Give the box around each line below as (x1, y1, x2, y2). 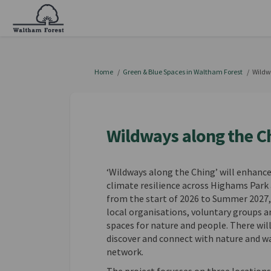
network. (106, 246, 143, 258)
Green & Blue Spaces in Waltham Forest (122, 67, 243, 76)
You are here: (69, 67, 109, 76)
